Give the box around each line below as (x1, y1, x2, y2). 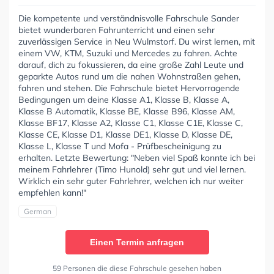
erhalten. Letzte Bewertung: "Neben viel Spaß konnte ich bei (18, 152, 255, 164)
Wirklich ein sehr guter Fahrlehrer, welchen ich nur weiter (18, 176, 243, 187)
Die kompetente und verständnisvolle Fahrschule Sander (18, 13, 239, 24)
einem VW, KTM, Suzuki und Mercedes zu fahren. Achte (18, 48, 237, 59)
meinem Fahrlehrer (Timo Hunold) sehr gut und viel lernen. (18, 164, 246, 176)
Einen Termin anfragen (90, 237, 184, 248)
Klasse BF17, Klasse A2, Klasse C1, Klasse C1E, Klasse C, (18, 117, 243, 129)
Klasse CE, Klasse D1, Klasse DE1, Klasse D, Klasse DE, (18, 129, 232, 141)
